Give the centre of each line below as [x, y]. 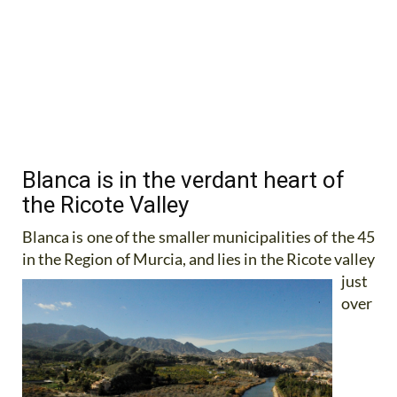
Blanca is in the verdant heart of [183, 179]
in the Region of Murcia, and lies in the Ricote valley [198, 258]
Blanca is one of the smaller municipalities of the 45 [198, 236]
